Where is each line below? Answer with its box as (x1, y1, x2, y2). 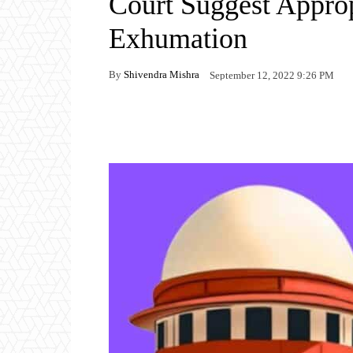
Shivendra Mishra (124, 68, 199, 80)
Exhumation (109, 22, 247, 54)
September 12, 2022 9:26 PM (210, 69, 334, 81)
